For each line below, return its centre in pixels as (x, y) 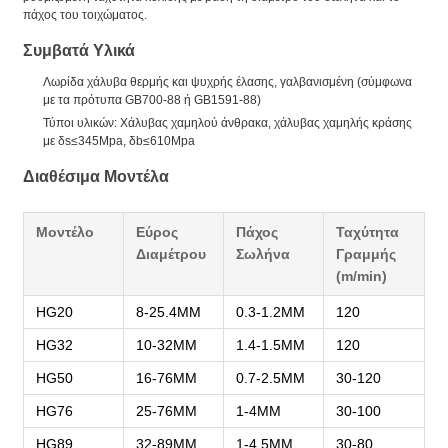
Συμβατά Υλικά (79, 50)
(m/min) (361, 275)
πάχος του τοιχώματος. (85, 14)
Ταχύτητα (367, 231)
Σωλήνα (263, 253)
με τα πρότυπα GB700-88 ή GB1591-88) (152, 99)
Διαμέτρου (171, 253)
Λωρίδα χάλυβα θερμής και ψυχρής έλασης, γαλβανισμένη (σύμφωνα (227, 81)
